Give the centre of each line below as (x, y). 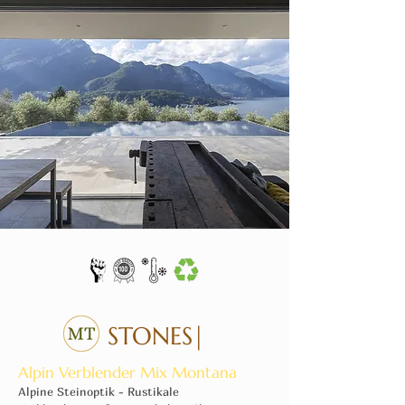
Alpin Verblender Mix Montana (127, 372)
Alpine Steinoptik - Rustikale (99, 391)
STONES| (156, 336)
